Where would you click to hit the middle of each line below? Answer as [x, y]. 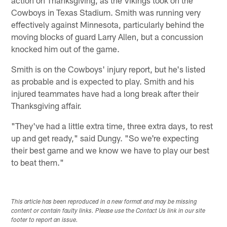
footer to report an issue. [45, 220]
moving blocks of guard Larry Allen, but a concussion [107, 36]
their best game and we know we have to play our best [110, 150]
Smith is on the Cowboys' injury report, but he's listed [108, 69]
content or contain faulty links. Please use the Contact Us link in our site [108, 211]
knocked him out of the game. [66, 48]
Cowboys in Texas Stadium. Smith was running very [106, 12]
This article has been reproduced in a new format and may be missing [104, 202]
